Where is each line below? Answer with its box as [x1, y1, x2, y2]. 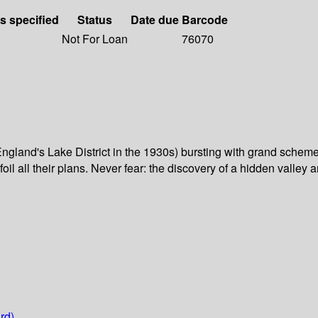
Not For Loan [62, 31, 128, 48]
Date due [131, 11, 179, 28]
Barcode [182, 11, 228, 28]
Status [77, 11, 112, 28]
